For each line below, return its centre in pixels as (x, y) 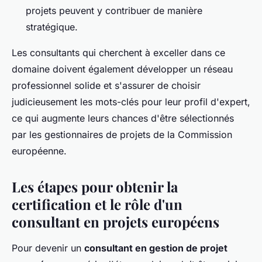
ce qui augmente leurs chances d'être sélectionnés (123, 118)
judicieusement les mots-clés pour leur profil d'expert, (131, 102)
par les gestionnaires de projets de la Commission (122, 135)
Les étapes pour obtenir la (95, 187)
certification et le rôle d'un (97, 204)
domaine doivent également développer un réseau (122, 69)
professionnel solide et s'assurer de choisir (106, 86)
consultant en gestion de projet (156, 248)
